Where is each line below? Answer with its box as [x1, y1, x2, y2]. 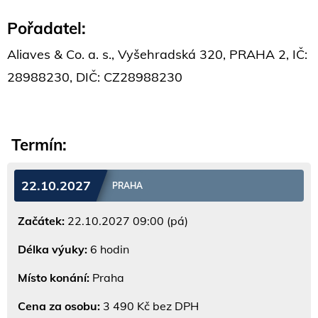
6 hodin [87, 242, 129, 257]
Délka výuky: [18, 242, 87, 257]
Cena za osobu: [18, 299, 100, 314]
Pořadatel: [7, 17, 86, 38]
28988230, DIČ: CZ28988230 [7, 68, 182, 85]
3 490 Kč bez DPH [100, 299, 199, 314]
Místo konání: [18, 270, 89, 285]
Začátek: [18, 214, 65, 229]
